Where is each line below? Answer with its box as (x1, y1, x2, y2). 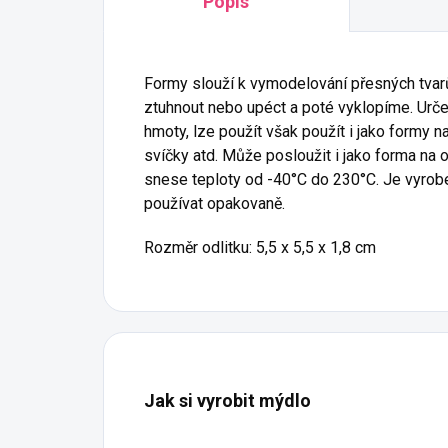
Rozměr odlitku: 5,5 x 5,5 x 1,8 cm (144, 237, 376, 257)
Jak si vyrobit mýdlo (144, 389, 311, 411)
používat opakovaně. (144, 193, 285, 213)
